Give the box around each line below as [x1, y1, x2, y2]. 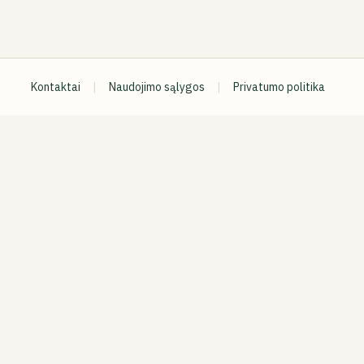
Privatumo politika [233, 80, 326, 94]
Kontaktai [31, 80, 81, 94]
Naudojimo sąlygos [109, 80, 206, 94]
